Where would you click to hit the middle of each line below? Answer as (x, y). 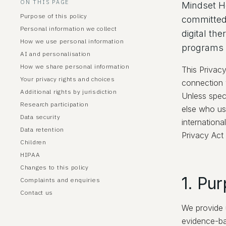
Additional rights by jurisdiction (69, 92)
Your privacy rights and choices (68, 79)
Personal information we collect (69, 29)
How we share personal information (75, 66)
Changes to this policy (54, 167)
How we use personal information (72, 41)
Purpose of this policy (54, 16)
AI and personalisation (55, 54)
